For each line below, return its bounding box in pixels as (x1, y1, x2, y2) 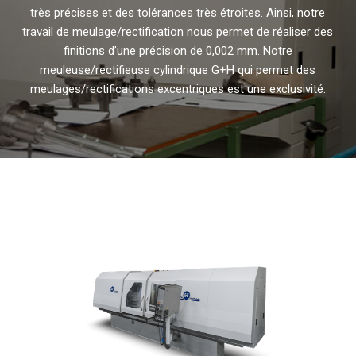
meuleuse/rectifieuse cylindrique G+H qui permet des (40, 63, 316, 78)
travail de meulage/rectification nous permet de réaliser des (22, 25, 334, 40)
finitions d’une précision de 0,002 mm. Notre (63, 44, 292, 59)
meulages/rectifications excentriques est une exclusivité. (29, 82, 326, 97)
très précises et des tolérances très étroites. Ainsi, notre (30, 6, 326, 21)
